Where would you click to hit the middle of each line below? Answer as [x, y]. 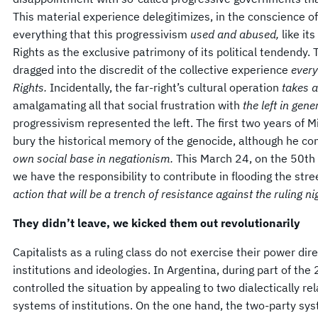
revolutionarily [261, 223]
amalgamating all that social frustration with [128, 105]
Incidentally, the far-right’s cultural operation [166, 87]
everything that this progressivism [102, 34]
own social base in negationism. [94, 158]
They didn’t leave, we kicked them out [115, 223]
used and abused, [236, 34]
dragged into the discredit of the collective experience [152, 69]
